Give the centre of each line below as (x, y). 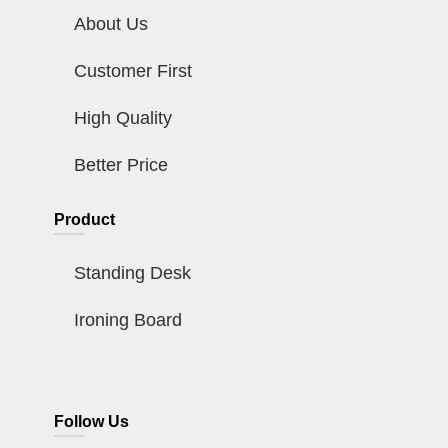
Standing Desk (132, 273)
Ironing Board (127, 320)
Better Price (120, 165)
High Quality (122, 118)
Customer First (132, 71)
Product (84, 220)
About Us (110, 24)
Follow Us (91, 422)
